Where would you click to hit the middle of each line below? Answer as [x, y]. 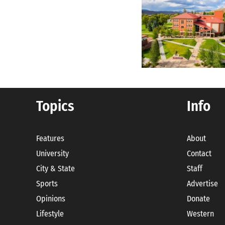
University [52, 154]
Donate [198, 199]
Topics [55, 106]
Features [50, 139]
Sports [47, 184]
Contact [199, 154]
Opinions [51, 199]
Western [200, 214]
